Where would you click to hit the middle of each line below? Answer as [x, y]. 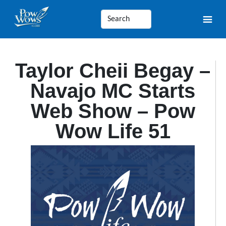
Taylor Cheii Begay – [113, 71]
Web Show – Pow [113, 111]
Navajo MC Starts [113, 91]
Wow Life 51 [113, 131]
